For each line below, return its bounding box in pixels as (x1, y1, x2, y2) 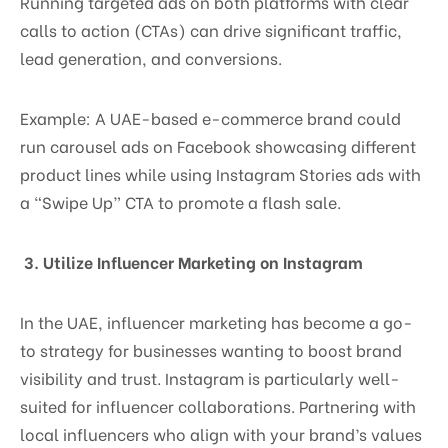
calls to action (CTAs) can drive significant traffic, (20, 17, 402, 41)
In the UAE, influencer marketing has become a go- (20, 309, 413, 333)
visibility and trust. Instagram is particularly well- (20, 365, 400, 389)
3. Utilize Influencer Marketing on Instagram (20, 249, 363, 273)
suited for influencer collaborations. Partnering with (20, 393, 416, 417)
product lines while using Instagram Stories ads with (20, 161, 421, 185)
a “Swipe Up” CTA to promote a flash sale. (20, 189, 341, 213)
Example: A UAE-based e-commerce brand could (20, 105, 401, 129)
